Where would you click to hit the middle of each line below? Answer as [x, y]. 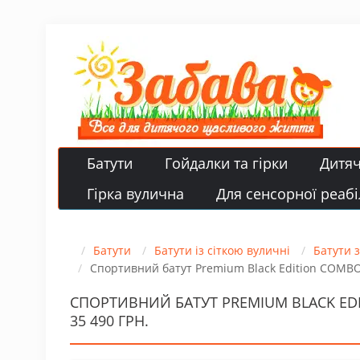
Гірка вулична [135, 194]
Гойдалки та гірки [226, 163]
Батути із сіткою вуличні [222, 250]
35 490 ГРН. [109, 321]
